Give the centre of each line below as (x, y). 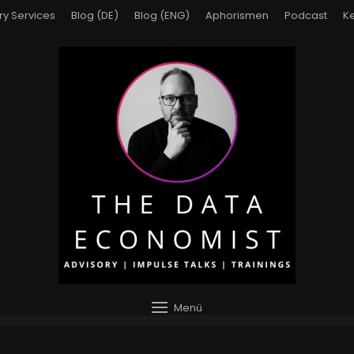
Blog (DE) (94, 15)
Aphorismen (237, 15)
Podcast (305, 15)
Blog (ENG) (162, 15)
